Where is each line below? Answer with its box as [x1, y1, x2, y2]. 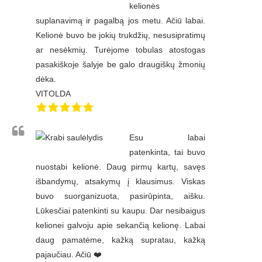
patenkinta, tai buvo [129, 147, 205, 157]
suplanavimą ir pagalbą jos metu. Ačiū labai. [36, 16, 205, 26]
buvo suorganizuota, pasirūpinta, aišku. [36, 191, 205, 201]
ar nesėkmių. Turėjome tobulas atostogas [36, 45, 205, 55]
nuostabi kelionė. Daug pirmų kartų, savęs [36, 162, 205, 172]
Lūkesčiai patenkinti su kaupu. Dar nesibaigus [36, 206, 205, 216]
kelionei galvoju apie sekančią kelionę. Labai [36, 220, 205, 230]
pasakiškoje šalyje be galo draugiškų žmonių [36, 60, 205, 70]
